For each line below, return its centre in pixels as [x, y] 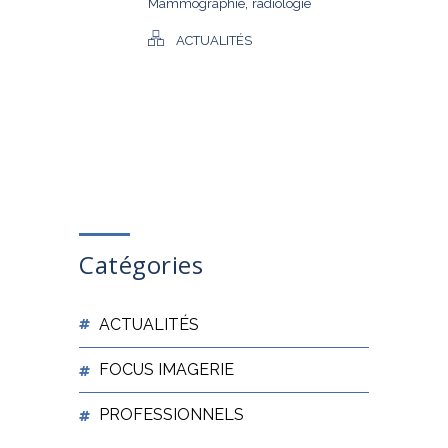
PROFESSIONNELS [171, 414]
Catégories [141, 264]
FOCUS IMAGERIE [166, 369]
